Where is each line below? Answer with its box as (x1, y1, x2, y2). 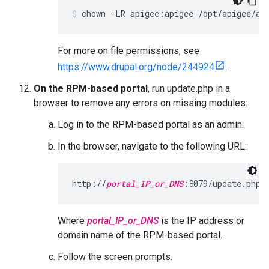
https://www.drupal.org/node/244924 (58, 61, 214, 73)
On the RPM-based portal (34, 83, 148, 94)
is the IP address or (159, 215, 244, 226)
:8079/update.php (183, 178, 261, 189)
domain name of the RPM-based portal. (58, 229, 222, 241)
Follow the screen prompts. (58, 251, 172, 262)
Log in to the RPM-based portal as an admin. (58, 119, 244, 130)
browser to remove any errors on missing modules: (34, 97, 247, 109)
